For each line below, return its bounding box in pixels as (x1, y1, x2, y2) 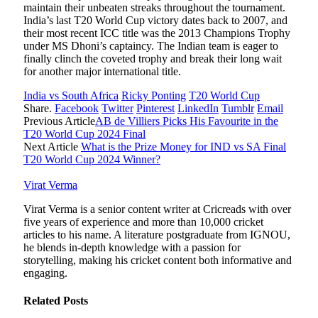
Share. (23, 102, 52, 115)
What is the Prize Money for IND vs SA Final (81, 141, 286, 153)
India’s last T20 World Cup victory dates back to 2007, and (23, 14, 287, 27)
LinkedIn (177, 102, 219, 115)
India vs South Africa (23, 89, 119, 102)
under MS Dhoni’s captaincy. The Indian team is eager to (23, 40, 278, 53)
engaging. (23, 267, 67, 280)
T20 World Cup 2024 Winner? (23, 153, 160, 166)
